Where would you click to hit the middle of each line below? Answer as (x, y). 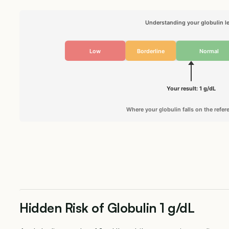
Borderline (151, 51)
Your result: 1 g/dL (191, 88)
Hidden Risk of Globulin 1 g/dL (107, 208)
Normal (209, 51)
